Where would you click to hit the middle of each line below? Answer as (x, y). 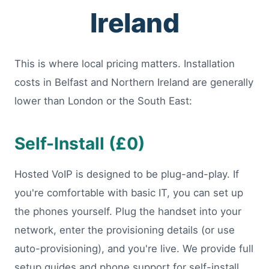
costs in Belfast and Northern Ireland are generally (134, 83)
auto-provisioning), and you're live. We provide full (134, 249)
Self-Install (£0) (80, 144)
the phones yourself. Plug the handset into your (128, 212)
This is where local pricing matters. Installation (125, 64)
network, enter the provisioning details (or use (125, 230)
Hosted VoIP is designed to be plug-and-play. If (127, 174)
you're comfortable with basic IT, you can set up (129, 193)
